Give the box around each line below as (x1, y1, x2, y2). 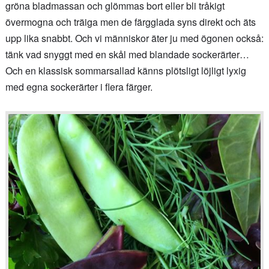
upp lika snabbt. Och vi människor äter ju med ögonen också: (5, 31, 264, 45)
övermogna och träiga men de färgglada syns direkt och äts (5, 14, 256, 29)
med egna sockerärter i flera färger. (5, 79, 153, 94)
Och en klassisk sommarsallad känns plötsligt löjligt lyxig (5, 63, 246, 77)
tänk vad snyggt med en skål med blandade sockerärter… (5, 47, 252, 61)
